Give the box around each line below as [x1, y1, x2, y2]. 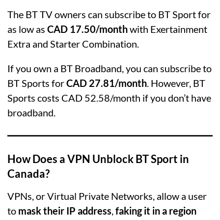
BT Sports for [7, 77, 66, 89]
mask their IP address [18, 205, 111, 217]
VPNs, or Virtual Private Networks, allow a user [7, 190, 207, 202]
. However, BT [147, 77, 205, 89]
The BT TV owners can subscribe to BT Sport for [7, 8, 211, 20]
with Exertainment [128, 23, 207, 35]
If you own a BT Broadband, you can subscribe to [7, 62, 212, 74]
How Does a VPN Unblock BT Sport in [7, 152, 189, 165]
